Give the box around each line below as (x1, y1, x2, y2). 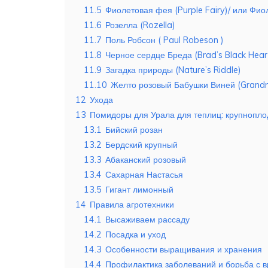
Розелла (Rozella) (105, 20, 175, 31)
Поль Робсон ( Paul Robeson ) (105, 35, 224, 46)
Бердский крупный (105, 139, 178, 151)
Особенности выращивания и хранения (105, 244, 262, 255)
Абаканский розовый (105, 154, 186, 166)
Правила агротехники (90, 199, 174, 211)
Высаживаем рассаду (105, 214, 190, 226)
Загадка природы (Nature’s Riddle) (105, 65, 241, 76)
